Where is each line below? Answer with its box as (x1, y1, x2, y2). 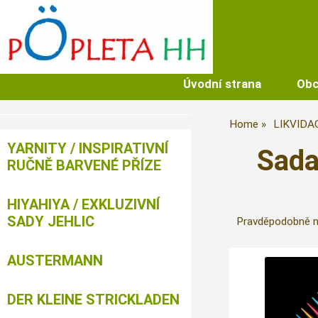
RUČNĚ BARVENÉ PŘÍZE (7, 157, 161, 174)
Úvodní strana (182, 77, 261, 91)
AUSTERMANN (7, 252, 103, 269)
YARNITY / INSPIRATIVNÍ (7, 140, 168, 157)
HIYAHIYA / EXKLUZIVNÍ (7, 196, 160, 213)
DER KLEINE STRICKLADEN (7, 291, 180, 308)
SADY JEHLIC (7, 213, 94, 230)
